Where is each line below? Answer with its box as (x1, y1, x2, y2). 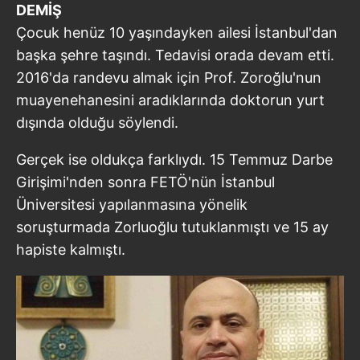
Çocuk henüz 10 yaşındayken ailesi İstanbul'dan (16, 23, 337, 41)
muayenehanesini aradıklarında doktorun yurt (16, 91, 325, 108)
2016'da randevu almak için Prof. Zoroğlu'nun (16, 68, 321, 86)
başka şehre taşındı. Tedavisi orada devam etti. (16, 46, 334, 63)
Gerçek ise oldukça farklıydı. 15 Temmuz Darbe (16, 150, 333, 168)
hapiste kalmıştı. (16, 240, 125, 258)
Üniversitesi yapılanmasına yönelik (16, 195, 247, 213)
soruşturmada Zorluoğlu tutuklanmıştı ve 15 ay (16, 218, 329, 235)
